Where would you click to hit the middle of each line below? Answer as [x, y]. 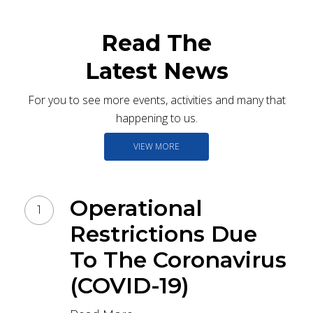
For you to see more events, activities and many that [156, 100]
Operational [136, 208]
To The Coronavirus [178, 260]
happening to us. [156, 118]
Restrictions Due [163, 234]
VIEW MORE [156, 146]
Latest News [156, 71]
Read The [156, 43]
